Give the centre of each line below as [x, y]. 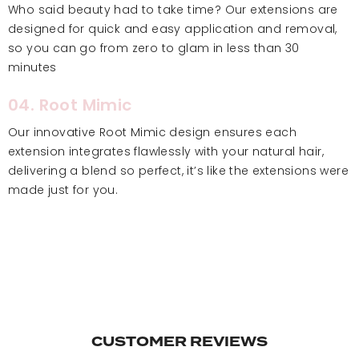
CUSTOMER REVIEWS [179, 341]
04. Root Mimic [70, 106]
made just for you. [63, 190]
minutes [32, 67]
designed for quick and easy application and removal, [173, 28]
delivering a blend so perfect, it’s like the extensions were [178, 170]
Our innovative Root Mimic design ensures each [152, 132]
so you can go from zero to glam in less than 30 [154, 48]
